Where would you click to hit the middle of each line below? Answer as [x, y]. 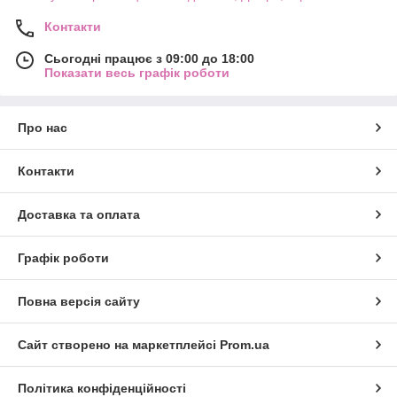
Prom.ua [245, 345]
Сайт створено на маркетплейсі [119, 345]
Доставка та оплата [79, 215]
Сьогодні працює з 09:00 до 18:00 [149, 59]
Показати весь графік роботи [137, 73]
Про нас [43, 128]
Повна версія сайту [79, 302]
